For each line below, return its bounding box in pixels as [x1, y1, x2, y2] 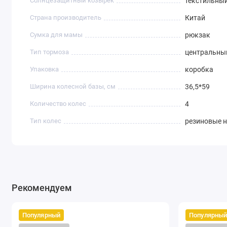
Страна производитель [30, 14, 102, 22]
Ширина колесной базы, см [30, 83, 116, 91]
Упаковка [30, 65, 59, 73]
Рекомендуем [11, 182, 72, 194]
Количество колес [30, 100, 87, 108]
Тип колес [30, 117, 62, 125]
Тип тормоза [30, 48, 69, 56]
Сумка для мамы [30, 31, 83, 39]
